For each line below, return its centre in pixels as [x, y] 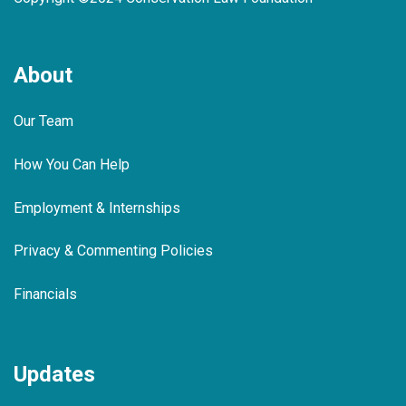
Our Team [43, 121]
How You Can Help [72, 164]
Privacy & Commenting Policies [113, 251]
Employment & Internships [97, 208]
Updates [54, 374]
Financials [45, 295]
